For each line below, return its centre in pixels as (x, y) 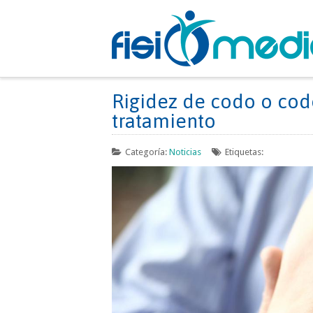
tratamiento (164, 121)
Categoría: (147, 152)
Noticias (185, 152)
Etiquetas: (244, 152)
